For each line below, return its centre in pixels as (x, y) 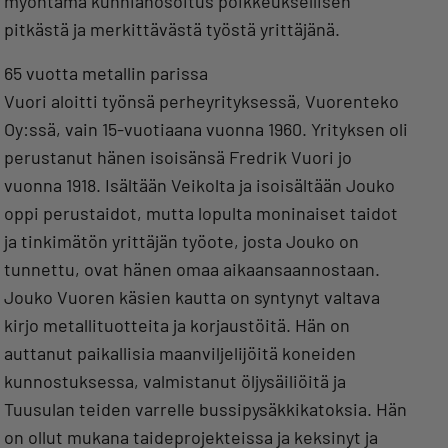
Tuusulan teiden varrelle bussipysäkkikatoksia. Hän (205, 409)
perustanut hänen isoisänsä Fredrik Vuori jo (178, 157)
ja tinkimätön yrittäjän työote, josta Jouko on (181, 241)
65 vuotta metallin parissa (106, 73)
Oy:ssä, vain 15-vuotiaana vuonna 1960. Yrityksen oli (206, 129)
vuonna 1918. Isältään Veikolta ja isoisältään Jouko (199, 185)
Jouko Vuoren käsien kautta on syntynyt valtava (192, 297)
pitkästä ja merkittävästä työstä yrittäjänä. (172, 29)
